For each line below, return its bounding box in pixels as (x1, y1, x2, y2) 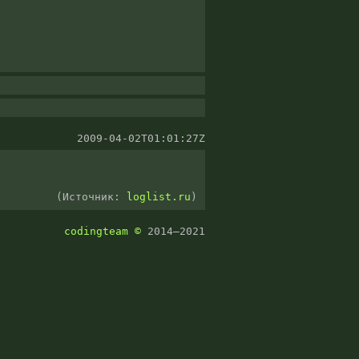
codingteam (63, 225, 128, 237)
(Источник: (56, 191, 127, 203)
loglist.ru (127, 191, 191, 203)
